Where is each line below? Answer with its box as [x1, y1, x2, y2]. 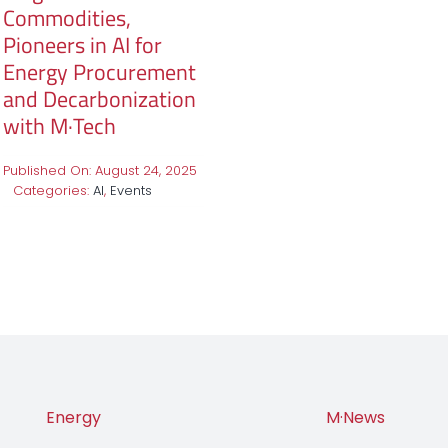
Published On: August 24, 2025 [2, 161, 197, 181]
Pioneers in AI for [2, 28, 162, 63]
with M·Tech [2, 109, 116, 144]
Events [109, 181, 152, 201]
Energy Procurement [2, 55, 196, 90]
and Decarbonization [2, 82, 196, 117]
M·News [325, 406, 385, 430]
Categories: [12, 181, 93, 201]
